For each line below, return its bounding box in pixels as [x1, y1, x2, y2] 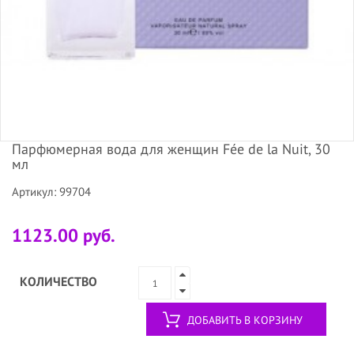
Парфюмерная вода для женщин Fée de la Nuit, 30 [12, 140, 330, 159]
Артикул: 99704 [12, 184, 91, 200]
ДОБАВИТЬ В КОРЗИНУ [187, 313, 303, 328]
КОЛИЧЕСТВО [20, 273, 97, 290]
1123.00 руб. [12, 224, 115, 247]
